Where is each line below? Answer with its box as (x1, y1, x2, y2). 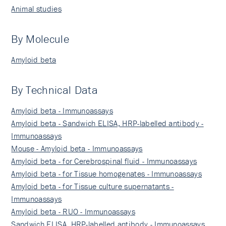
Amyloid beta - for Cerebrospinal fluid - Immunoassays (11, 156, 197, 166)
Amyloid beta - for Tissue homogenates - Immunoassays (11, 168, 202, 179)
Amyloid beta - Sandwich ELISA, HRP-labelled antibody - (11, 118, 204, 128)
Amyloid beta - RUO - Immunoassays (11, 206, 135, 216)
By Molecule (11, 32, 69, 46)
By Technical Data (11, 83, 98, 97)
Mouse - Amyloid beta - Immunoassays (11, 143, 143, 153)
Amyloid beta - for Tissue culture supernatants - (11, 181, 174, 191)
